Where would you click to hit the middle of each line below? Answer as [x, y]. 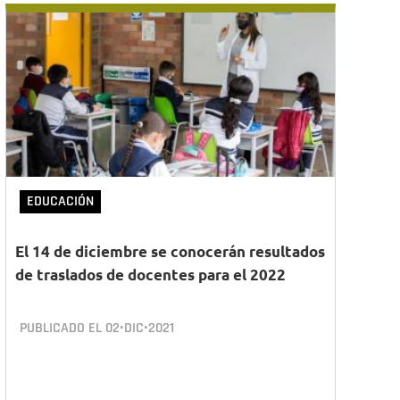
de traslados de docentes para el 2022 [150, 275]
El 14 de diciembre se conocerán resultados [170, 251]
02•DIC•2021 [140, 328]
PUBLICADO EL [62, 328]
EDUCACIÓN [60, 201]
